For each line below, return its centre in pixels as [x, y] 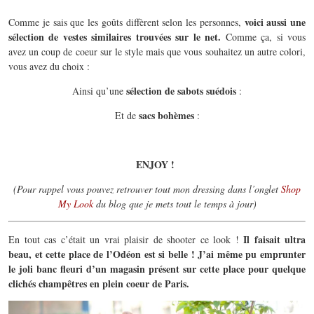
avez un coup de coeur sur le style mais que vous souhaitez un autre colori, [157, 51]
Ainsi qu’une [99, 90]
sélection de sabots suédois [181, 90]
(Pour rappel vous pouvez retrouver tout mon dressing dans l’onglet [147, 189]
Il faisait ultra [274, 239]
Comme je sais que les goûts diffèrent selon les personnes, [127, 22]
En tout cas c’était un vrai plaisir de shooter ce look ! [126, 239]
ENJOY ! [157, 164]
